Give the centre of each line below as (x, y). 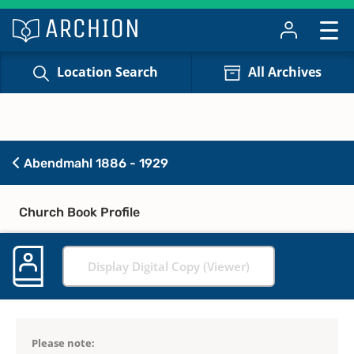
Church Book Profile (79, 212)
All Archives (284, 72)
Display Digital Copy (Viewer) (169, 266)
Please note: (63, 343)
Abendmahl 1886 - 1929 (94, 163)
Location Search (108, 72)
